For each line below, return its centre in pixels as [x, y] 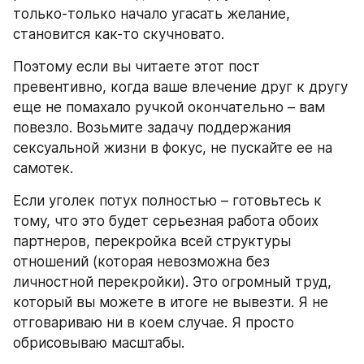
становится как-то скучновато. [119, 34]
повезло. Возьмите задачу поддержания [152, 127]
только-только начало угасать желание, [152, 13]
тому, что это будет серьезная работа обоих [166, 221]
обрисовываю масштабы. [99, 342]
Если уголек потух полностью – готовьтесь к [167, 200]
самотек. [43, 168]
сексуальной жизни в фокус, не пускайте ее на [173, 147]
